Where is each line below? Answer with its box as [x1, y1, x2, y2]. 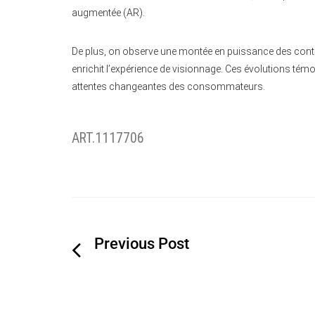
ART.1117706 [72, 130, 144, 147]
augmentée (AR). [72, 7, 145, 19]
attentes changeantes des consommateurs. [72, 81, 265, 93]
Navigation [71, 222, 161, 247]
